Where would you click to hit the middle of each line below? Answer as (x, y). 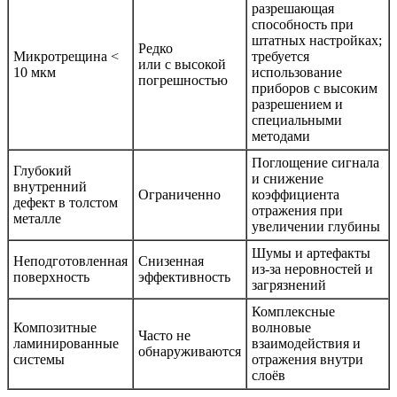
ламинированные (66, 344)
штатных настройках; (317, 41)
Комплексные (293, 312)
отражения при (297, 211)
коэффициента (296, 195)
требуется (280, 57)
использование (297, 73)
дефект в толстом (66, 203)
